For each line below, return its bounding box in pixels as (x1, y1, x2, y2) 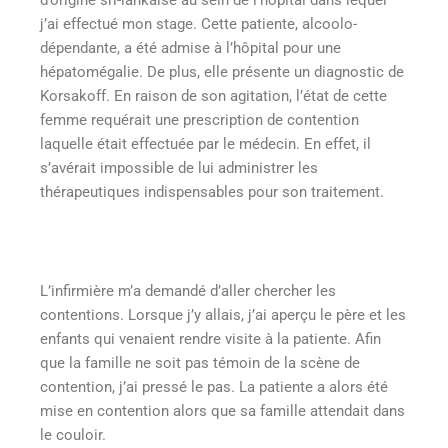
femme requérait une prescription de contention (40, 110, 359, 129)
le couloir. (40, 425, 106, 444)
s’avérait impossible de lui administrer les (40, 158, 318, 177)
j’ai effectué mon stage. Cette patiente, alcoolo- (40, 14, 357, 33)
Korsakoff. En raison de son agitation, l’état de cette (40, 86, 387, 105)
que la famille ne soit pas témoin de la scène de (40, 353, 360, 372)
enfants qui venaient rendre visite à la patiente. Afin (40, 329, 381, 348)
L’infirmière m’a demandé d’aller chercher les (40, 281, 336, 300)
